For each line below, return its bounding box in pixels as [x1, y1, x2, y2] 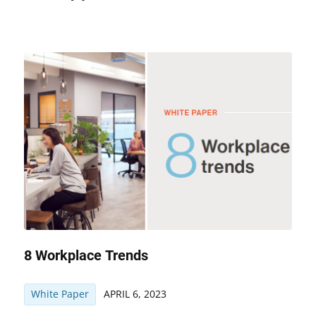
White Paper [30, 287, 89, 301]
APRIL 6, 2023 [103, 287, 166, 301]
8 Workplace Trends [23, 246, 148, 264]
